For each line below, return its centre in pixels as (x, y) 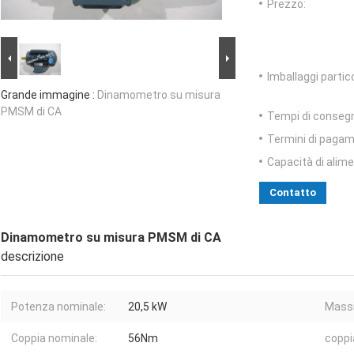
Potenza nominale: (58, 307)
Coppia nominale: (54, 339)
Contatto (293, 193)
